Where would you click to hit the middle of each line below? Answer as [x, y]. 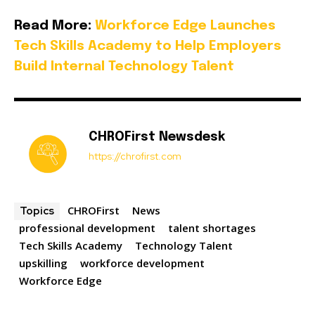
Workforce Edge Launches [185, 26]
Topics [37, 211]
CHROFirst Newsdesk [157, 137]
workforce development [142, 263]
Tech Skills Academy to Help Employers [148, 46]
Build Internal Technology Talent [124, 67]
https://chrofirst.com [135, 156]
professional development [87, 228]
